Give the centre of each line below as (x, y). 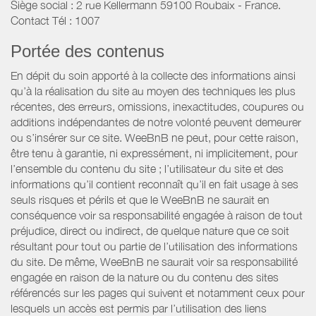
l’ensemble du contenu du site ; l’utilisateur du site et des (147, 169)
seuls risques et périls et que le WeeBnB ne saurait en (140, 200)
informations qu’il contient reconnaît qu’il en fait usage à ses (154, 184)
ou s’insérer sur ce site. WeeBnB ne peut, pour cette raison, (154, 138)
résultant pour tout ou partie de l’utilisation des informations (154, 247)
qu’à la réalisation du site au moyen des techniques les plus (153, 91)
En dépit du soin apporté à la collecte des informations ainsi (153, 76)
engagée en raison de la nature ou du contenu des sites (145, 278)
